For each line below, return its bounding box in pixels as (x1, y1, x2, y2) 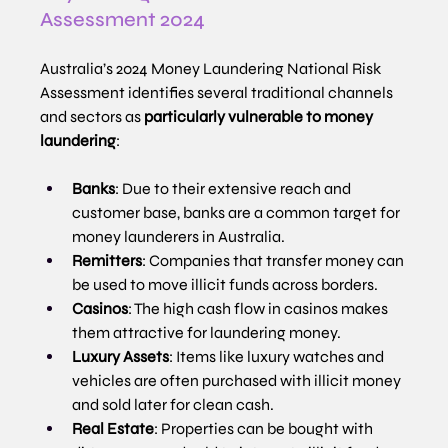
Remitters (72, 251, 143, 271)
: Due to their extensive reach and (115, 179, 355, 199)
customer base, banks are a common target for (72, 203, 404, 223)
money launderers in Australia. (72, 227, 286, 247)
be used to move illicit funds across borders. (72, 275, 379, 295)
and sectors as (40, 107, 145, 127)
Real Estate (72, 419, 155, 439)
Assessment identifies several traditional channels (40, 83, 397, 103)
